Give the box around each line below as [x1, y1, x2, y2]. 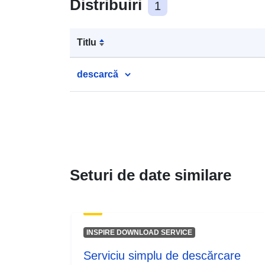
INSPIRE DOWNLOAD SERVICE [86, 228, 192, 237]
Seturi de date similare [70, 166, 231, 184]
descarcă [77, 69, 118, 79]
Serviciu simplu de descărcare [83, 248, 241, 262]
